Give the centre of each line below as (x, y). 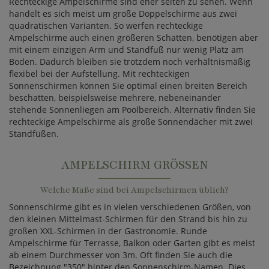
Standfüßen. (34, 134)
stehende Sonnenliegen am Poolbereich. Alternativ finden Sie (132, 110)
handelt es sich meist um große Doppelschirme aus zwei (123, 14)
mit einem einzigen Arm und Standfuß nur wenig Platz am (126, 50)
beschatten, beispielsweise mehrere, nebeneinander (115, 98)
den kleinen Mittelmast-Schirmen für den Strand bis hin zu (128, 219)
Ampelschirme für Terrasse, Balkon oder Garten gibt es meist (132, 243)
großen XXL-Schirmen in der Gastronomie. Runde (108, 231)
